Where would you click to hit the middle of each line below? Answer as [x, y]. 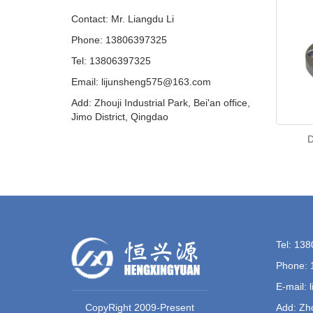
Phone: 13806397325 [119, 40]
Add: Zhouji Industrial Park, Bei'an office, [161, 103]
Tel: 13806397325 [111, 61]
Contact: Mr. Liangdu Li [123, 19]
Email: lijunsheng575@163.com [141, 82]
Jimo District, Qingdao [120, 117]
